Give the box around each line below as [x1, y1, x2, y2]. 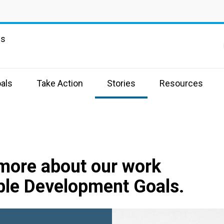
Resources [159, 78, 203, 88]
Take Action [36, 78, 83, 88]
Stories [107, 78, 135, 88]
